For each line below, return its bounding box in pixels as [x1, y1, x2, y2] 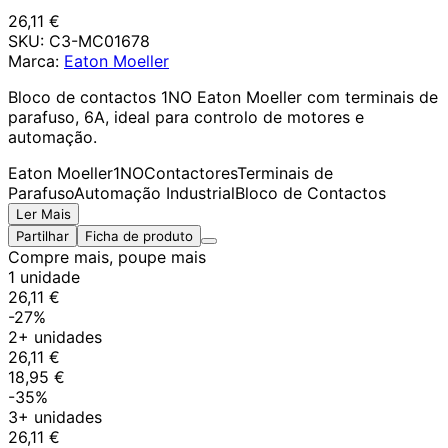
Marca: [8, 51, 64, 72]
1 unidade [8, 267, 80, 288]
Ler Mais [16, 206, 71, 223]
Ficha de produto [85, 228, 193, 245]
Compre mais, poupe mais [8, 247, 206, 268]
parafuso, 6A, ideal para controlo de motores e [8, 107, 364, 128]
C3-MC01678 [49, 31, 150, 52]
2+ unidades [8, 327, 102, 348]
